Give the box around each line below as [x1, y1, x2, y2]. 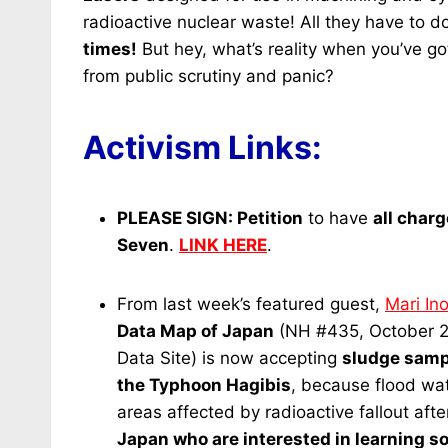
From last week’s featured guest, [117, 294, 385, 314]
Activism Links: [83, 128, 322, 167]
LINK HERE [179, 235, 267, 255]
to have [303, 208, 373, 228]
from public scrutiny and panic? [83, 66, 334, 86]
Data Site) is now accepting [117, 348, 342, 368]
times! [83, 39, 137, 59]
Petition [237, 208, 303, 228]
